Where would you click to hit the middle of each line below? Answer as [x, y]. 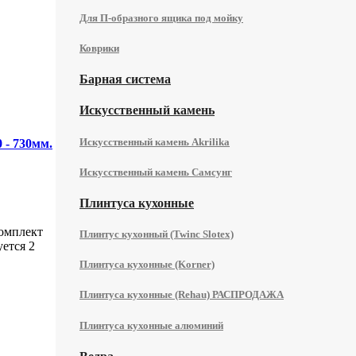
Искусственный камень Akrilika [155, 141]
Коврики [99, 48]
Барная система [125, 79]
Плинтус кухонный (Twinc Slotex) [157, 234]
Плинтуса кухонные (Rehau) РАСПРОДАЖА [182, 295]
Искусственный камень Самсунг [156, 172]
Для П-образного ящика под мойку [161, 17]
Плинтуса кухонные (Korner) [147, 265]
